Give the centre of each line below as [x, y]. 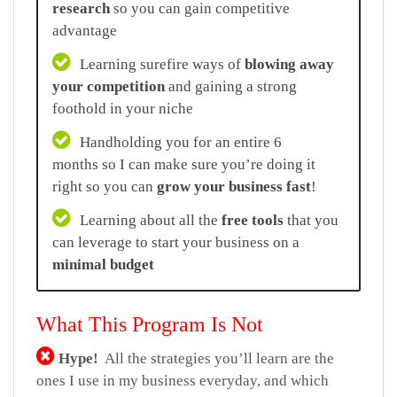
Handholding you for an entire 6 [179, 142]
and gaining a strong [231, 86]
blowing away [289, 64]
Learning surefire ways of [160, 64]
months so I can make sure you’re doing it [184, 164]
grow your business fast [234, 186]
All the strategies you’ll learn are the [218, 358]
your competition [109, 86]
